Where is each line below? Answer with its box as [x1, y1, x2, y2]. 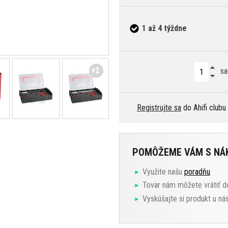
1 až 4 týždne [142, 23, 187, 34]
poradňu [184, 166, 210, 177]
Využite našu [142, 166, 184, 177]
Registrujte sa [137, 102, 181, 112]
